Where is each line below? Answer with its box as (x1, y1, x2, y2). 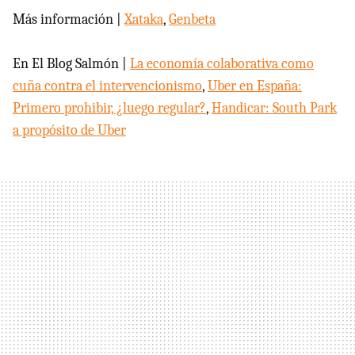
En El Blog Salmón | (13, 55, 130, 72)
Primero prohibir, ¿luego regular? (13, 99, 206, 116)
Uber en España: (208, 77, 302, 94)
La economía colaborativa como (130, 55, 314, 72)
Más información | (13, 10, 124, 28)
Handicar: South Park (212, 99, 337, 116)
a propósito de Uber (13, 121, 126, 139)
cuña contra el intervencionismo (13, 77, 202, 94)
